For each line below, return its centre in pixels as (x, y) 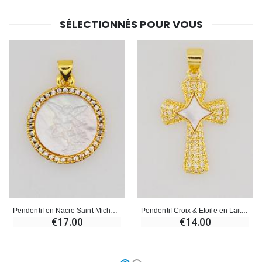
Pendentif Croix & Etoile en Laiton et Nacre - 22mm (245, 210)
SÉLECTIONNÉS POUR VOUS (131, 25)
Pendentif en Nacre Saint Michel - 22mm (114, 210)
